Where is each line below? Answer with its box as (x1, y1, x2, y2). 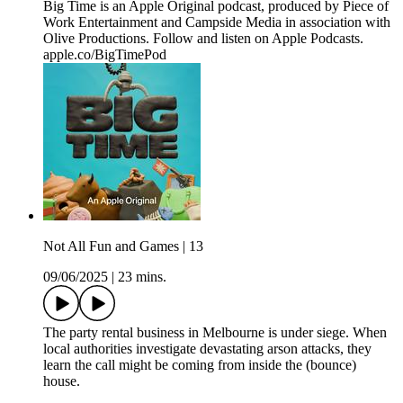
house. (43, 373, 80, 390)
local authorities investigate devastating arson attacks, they (43, 341, 372, 357)
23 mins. (118, 269, 166, 285)
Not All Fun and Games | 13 (43, 238, 203, 255)
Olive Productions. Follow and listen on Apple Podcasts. (43, 31, 363, 47)
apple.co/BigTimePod (43, 47, 166, 63)
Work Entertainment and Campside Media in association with (43, 14, 390, 31)
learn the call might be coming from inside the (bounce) (43, 357, 356, 373)
